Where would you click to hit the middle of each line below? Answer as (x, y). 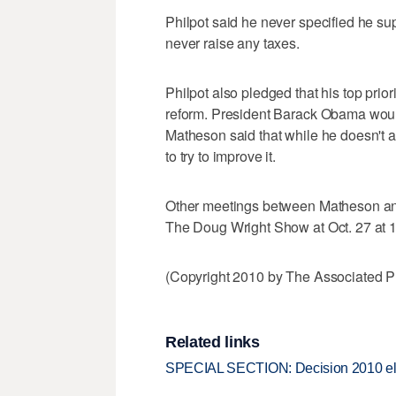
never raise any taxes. (232, 43)
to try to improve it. (221, 156)
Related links (213, 342)
